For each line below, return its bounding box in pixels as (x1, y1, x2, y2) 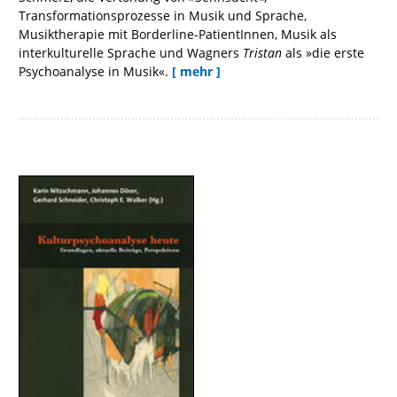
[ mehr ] (172, 63, 221, 81)
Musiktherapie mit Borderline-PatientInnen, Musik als (19, 26, 337, 43)
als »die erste (282, 44, 364, 62)
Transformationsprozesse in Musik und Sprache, (19, 7, 307, 25)
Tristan (243, 44, 282, 62)
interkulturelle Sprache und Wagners (19, 44, 243, 62)
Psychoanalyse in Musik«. (19, 63, 168, 81)
